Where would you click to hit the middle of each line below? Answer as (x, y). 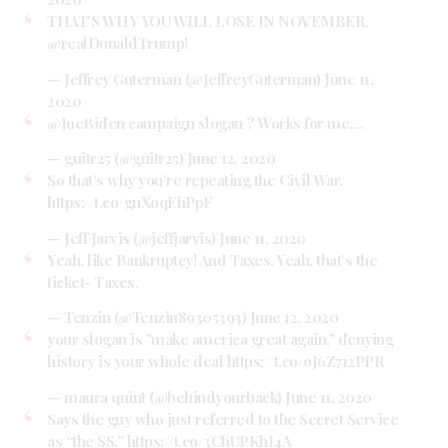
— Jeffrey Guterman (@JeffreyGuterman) (185, 78)
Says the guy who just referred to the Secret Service (222, 418)
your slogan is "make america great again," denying (220, 339)
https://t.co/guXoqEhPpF (130, 202)
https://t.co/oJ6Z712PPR (304, 361)
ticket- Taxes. (92, 281)
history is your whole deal (137, 361)
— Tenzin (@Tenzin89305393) (148, 317)
